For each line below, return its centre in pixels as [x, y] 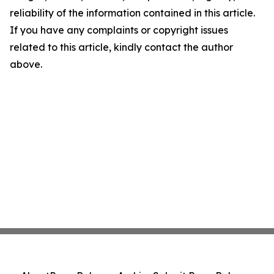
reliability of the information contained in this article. [132, 13]
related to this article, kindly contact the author [121, 47]
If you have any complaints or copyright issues [119, 30]
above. [26, 64]
